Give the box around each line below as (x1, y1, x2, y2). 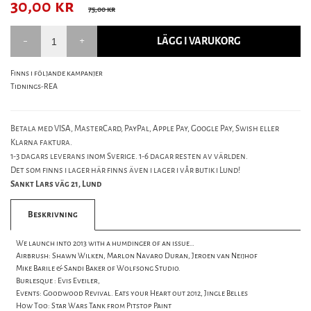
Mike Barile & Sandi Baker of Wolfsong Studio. (16, 263, 180, 274)
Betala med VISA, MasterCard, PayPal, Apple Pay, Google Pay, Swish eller (10, 123, 279, 135)
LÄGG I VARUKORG (157, 35, 242, 49)
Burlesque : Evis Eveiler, (16, 276, 100, 287)
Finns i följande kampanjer (10, 68, 103, 79)
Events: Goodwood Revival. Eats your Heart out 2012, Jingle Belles (16, 288, 248, 299)
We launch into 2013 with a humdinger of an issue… (16, 238, 194, 249)
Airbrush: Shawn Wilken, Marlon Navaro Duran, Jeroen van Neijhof (16, 251, 258, 262)
